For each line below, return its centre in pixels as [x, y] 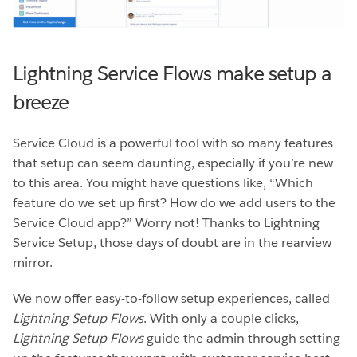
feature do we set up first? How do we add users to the [174, 203]
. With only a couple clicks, [221, 319]
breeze [41, 103]
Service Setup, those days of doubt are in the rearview [172, 243]
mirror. [33, 263]
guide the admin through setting [242, 339]
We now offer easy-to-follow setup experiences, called [171, 299]
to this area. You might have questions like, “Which [163, 183]
